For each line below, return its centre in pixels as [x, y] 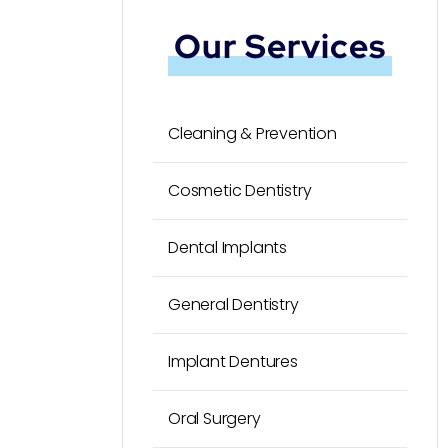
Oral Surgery [214, 418]
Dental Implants [227, 247]
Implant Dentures [233, 361]
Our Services [280, 46]
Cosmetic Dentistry [240, 190]
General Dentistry [233, 304]
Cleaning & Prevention [252, 133]
